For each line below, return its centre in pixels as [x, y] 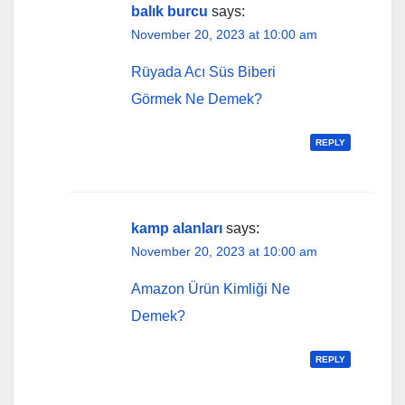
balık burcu [170, 11]
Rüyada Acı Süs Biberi [203, 71]
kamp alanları [177, 228]
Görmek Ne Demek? [197, 99]
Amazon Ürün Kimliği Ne [211, 288]
